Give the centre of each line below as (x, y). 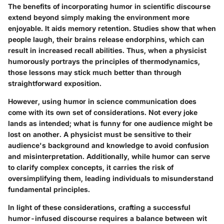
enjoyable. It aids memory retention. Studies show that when (112, 28)
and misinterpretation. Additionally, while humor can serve (109, 156)
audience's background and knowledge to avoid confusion (108, 145)
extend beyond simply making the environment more (99, 17)
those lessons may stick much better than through (95, 72)
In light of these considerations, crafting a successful (99, 207)
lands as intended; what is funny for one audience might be (110, 123)
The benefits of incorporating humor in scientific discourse (109, 6)
